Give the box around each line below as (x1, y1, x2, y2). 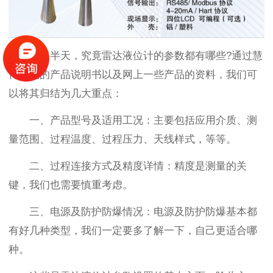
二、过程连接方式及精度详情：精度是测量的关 (29, 160, 247, 172)
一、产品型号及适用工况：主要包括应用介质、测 (29, 115, 257, 127)
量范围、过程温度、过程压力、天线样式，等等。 (9, 133, 236, 146)
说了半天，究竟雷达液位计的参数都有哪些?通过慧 (29, 50, 263, 62)
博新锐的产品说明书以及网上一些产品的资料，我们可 (9, 69, 257, 81)
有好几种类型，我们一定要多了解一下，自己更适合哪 (9, 225, 257, 237)
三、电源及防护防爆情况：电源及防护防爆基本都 (29, 206, 257, 218)
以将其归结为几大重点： (9, 88, 122, 100)
